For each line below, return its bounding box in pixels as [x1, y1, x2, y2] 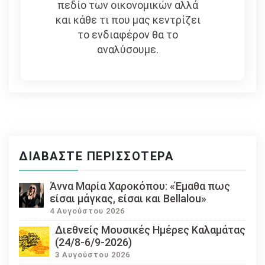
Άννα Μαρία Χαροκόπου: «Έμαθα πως [49, 179, 230, 192]
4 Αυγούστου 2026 [49, 206, 125, 215]
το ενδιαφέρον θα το [77, 28, 179, 41]
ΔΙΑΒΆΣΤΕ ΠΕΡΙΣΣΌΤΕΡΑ [19, 148, 173, 163]
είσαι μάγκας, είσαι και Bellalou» [49, 192, 206, 205]
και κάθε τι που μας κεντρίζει [55, 13, 201, 26]
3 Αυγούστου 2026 [55, 250, 130, 259]
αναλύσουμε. [97, 43, 159, 56]
